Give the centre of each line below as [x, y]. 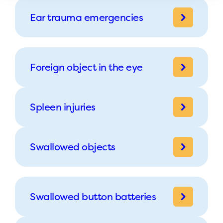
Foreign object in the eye [86, 67]
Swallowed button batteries [93, 196]
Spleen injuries [63, 107]
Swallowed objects [73, 146]
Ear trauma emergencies [86, 17]
